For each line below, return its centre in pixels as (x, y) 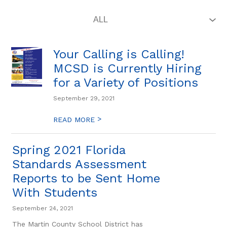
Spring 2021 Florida (69, 150)
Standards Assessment (80, 164)
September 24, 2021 (43, 208)
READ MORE (75, 120)
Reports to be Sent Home (86, 178)
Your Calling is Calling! (119, 54)
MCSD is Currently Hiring (127, 68)
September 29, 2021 (84, 98)
